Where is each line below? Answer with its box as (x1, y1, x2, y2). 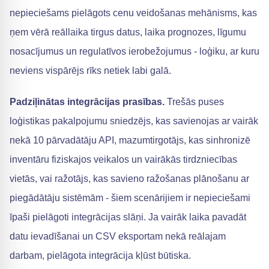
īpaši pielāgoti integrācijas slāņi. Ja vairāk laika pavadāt (10, 212, 246, 222)
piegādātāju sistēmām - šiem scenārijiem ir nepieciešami (10, 193, 250, 203)
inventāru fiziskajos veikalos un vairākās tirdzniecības (10, 154, 237, 165)
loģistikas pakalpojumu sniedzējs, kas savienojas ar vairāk (10, 116, 258, 126)
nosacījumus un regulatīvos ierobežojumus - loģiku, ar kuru (10, 46, 259, 56)
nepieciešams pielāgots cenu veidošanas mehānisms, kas (10, 8, 257, 18)
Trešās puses (165, 97, 224, 107)
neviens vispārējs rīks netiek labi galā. (10, 65, 171, 76)
